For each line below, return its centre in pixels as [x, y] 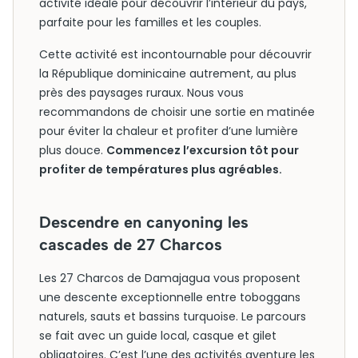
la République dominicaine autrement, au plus [168, 74]
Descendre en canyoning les [144, 222]
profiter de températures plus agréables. [161, 169]
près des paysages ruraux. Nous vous [141, 93]
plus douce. [73, 150]
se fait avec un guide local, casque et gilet [158, 336]
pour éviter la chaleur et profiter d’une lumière [169, 131]
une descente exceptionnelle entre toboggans [170, 297]
